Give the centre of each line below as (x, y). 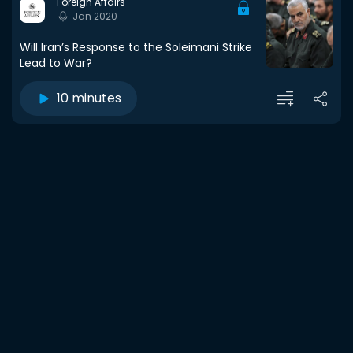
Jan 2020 (95, 17)
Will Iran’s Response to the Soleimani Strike (136, 47)
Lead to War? (56, 63)
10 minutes (89, 98)
